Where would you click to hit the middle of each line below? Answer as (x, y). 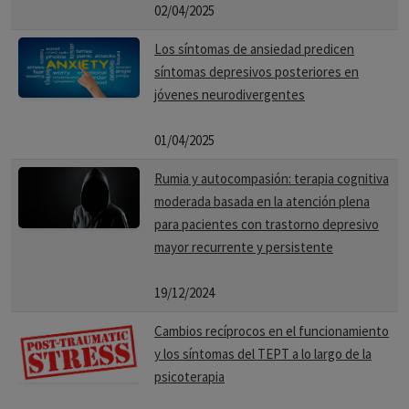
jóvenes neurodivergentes (230, 94)
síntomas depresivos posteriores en (257, 72)
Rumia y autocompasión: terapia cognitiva (272, 178)
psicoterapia (189, 377)
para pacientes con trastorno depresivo (267, 224)
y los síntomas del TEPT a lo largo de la (263, 354)
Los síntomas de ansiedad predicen (254, 49)
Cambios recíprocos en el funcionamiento (272, 331)
